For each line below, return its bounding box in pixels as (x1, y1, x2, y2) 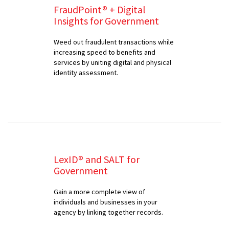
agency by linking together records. (54, 207, 163, 217)
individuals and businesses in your (54, 197, 157, 207)
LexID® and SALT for (54, 152, 140, 166)
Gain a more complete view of (54, 187, 145, 196)
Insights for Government (54, 14, 159, 27)
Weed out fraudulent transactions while (54, 37, 174, 47)
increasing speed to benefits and (54, 47, 155, 57)
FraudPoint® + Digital (54, 3, 146, 16)
